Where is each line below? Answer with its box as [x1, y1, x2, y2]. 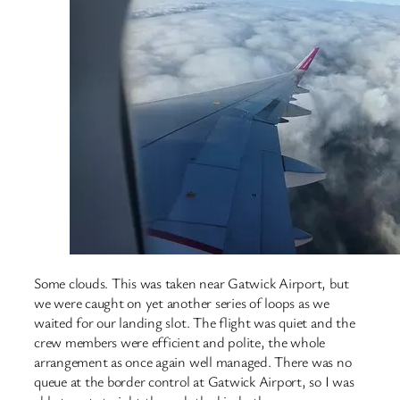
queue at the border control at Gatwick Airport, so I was [34, 371, 354, 391]
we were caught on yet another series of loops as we [34, 292, 329, 312]
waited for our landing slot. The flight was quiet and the [34, 312, 355, 332]
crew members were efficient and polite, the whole [34, 331, 326, 352]
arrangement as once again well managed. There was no [34, 351, 352, 371]
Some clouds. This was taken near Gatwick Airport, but [34, 272, 349, 293]
